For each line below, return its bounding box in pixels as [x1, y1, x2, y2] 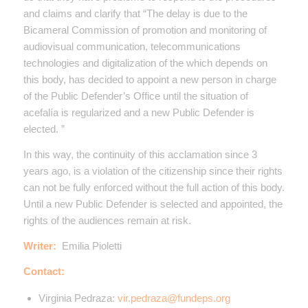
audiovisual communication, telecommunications [23, 41, 241, 53]
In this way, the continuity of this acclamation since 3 [23, 148, 257, 160]
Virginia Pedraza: [38, 292, 118, 305]
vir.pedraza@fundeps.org [117, 292, 230, 305]
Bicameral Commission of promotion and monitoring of [23, 24, 267, 36]
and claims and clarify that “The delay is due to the [23, 8, 247, 20]
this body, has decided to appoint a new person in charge [23, 74, 276, 86]
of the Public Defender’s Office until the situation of [23, 90, 248, 102]
